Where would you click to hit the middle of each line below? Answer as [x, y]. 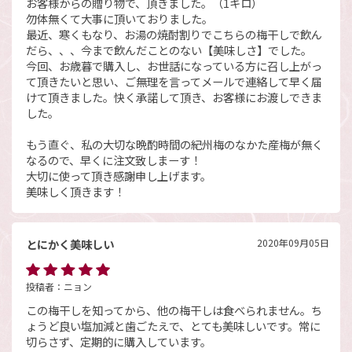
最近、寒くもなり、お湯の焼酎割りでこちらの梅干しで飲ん [174, 34]
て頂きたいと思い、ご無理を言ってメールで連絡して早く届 [174, 81]
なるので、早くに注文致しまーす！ [113, 159]
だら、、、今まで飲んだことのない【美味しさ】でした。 [169, 49]
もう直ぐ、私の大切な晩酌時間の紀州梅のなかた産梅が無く [174, 144]
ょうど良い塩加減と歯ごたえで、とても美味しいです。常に [173, 326]
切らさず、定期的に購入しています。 [118, 342]
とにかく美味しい [70, 244]
